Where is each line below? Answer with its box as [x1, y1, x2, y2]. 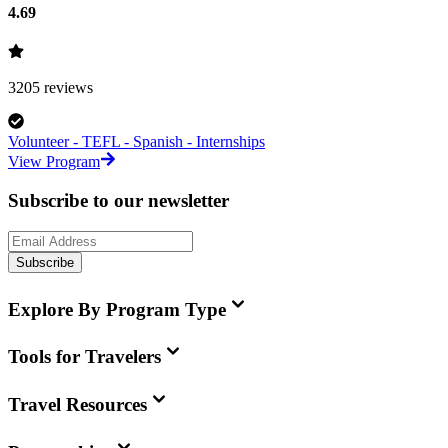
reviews [40, 79, 93, 97]
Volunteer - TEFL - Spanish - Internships [8, 133, 265, 151]
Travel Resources [8, 394, 147, 416]
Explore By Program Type [8, 298, 226, 320]
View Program [8, 153, 100, 171]
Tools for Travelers [8, 346, 161, 368]
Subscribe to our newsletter [8, 190, 229, 212]
